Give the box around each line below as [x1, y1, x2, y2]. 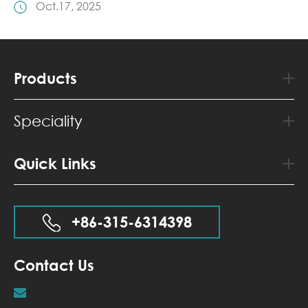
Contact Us [14, 256, 94, 274]
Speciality [14, 111, 82, 129]
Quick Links [14, 154, 96, 173]
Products [14, 69, 77, 87]
